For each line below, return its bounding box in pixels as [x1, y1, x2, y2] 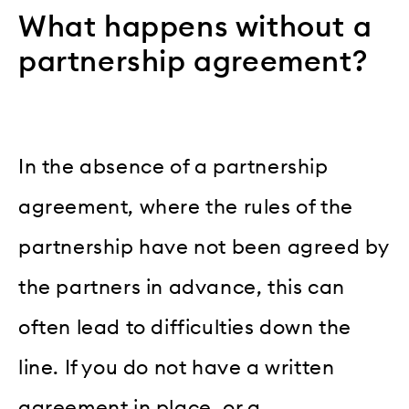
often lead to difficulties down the [18, 318, 352, 339]
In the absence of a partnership [18, 157, 329, 178]
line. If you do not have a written [18, 358, 335, 379]
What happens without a [18, 12, 372, 42]
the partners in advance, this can [18, 278, 345, 299]
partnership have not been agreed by [18, 237, 391, 258]
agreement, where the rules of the [18, 197, 353, 218]
